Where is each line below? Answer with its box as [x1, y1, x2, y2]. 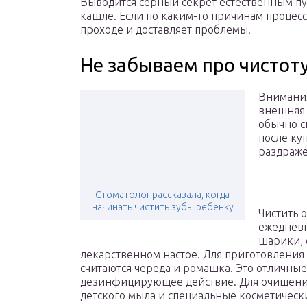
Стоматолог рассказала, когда [95, 189, 230, 201]
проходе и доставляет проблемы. [80, 23, 251, 36]
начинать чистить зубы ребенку [91, 201, 234, 213]
